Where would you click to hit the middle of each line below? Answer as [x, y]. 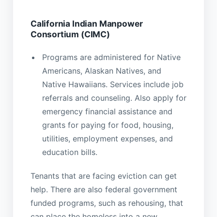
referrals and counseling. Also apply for [114, 98]
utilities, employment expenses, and [107, 138]
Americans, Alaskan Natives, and [101, 70]
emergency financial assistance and [107, 111]
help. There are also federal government [104, 190]
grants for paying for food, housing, [108, 125]
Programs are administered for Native [111, 57]
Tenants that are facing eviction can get [103, 176]
